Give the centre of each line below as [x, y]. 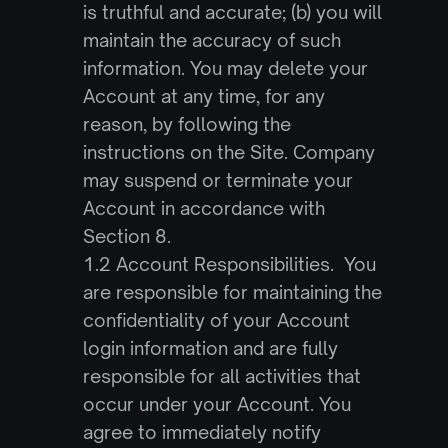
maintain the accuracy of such [211, 40]
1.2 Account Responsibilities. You [229, 264]
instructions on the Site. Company [228, 152]
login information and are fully [210, 348]
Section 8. [126, 236]
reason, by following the [186, 124]
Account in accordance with [203, 208]
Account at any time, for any [203, 96]
